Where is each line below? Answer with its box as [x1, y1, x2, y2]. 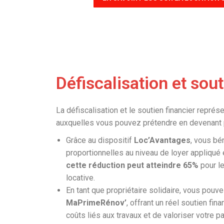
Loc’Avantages [134, 135, 190, 145]
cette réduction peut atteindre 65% [66, 160, 200, 170]
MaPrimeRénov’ [66, 198, 126, 207]
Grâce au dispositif [66, 135, 134, 145]
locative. [66, 173, 95, 182]
